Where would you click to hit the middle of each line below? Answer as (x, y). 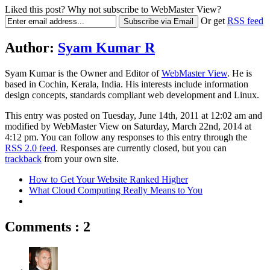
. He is (240, 73)
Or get (213, 21)
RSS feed (245, 21)
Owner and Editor (115, 73)
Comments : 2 (48, 226)
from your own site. (80, 159)
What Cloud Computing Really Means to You (116, 190)
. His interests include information (184, 84)
